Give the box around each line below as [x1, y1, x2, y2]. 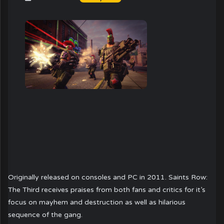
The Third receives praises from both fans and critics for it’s [8, 185, 206, 194]
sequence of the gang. [8, 210, 83, 219]
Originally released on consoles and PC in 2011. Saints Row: [8, 172, 208, 181]
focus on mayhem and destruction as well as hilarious [8, 197, 186, 206]
